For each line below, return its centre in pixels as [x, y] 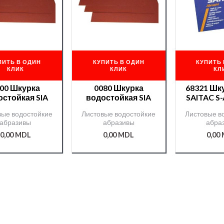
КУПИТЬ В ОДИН [118, 61]
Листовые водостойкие [119, 114]
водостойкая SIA [119, 97]
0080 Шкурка [118, 88]
